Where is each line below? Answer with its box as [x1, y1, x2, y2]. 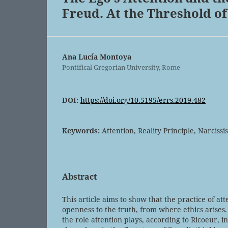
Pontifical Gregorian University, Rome [62, 62, 180, 72]
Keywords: [62, 125, 102, 135]
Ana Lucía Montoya [62, 51, 131, 62]
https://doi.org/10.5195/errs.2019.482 [80, 95, 206, 105]
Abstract [62, 170, 97, 182]
